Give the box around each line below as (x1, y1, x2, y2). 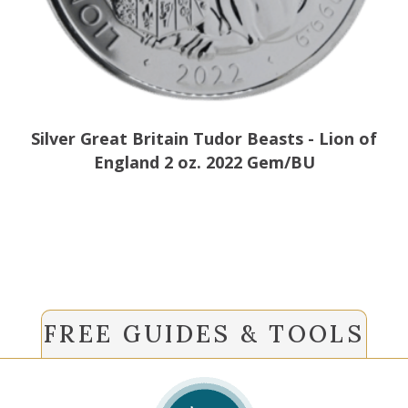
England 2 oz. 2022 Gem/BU (93, 150, 315, 173)
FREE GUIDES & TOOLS (44, 318, 364, 349)
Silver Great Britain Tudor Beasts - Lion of (31, 127, 377, 149)
